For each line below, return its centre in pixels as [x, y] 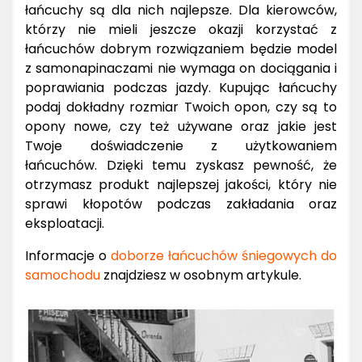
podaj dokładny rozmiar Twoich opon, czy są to [181, 107]
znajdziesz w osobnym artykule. [201, 275]
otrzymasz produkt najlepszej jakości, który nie [181, 184]
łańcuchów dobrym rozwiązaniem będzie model [181, 48]
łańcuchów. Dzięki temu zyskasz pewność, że [181, 165]
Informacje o [68, 255]
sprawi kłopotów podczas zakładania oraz [181, 204]
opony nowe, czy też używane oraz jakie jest [181, 126]
